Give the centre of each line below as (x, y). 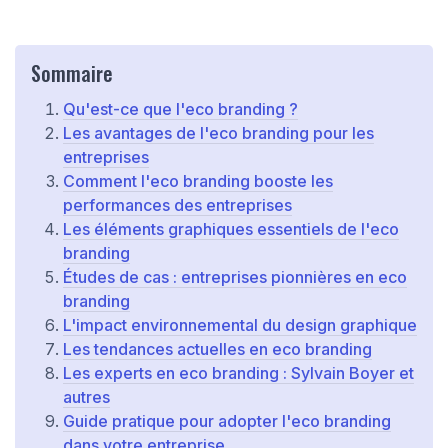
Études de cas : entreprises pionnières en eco (235, 277)
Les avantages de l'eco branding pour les (218, 133)
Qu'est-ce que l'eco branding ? (180, 109)
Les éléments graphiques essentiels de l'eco (231, 229)
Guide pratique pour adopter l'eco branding (227, 421)
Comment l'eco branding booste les (198, 181)
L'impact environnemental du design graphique (240, 325)
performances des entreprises (177, 205)
